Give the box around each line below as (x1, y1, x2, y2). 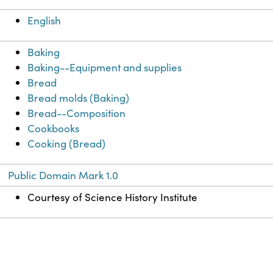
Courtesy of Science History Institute (27, 190, 198, 205)
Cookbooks (27, 121, 80, 136)
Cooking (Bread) (27, 136, 106, 151)
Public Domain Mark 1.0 (8, 168, 119, 183)
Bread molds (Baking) (27, 91, 130, 105)
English (27, 13, 62, 28)
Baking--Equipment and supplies (27, 60, 182, 75)
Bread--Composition (27, 106, 126, 121)
